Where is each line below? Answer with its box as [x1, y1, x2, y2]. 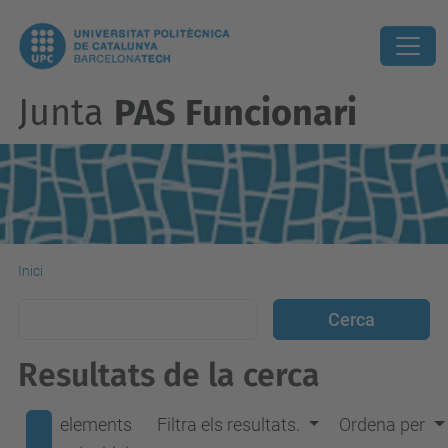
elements [59, 414, 132, 435]
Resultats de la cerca [18, 356, 320, 394]
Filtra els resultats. [156, 414, 300, 435]
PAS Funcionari [114, 91, 357, 135]
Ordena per [339, 414, 426, 435]
